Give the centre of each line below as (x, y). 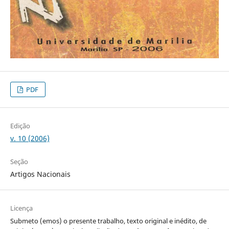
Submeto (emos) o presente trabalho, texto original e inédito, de (108, 221)
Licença (21, 208)
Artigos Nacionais (40, 174)
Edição (20, 126)
